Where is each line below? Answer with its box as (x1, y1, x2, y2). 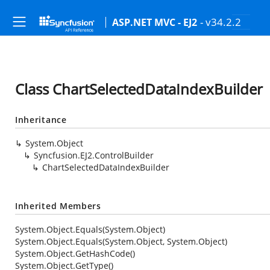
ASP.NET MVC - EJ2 (112, 16, 197, 29)
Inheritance (15, 114, 67, 125)
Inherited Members (15, 200, 101, 212)
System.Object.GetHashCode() (15, 248, 135, 259)
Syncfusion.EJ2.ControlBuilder (34, 149, 154, 161)
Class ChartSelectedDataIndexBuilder (15, 79, 263, 99)
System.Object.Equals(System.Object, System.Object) (15, 236, 227, 247)
